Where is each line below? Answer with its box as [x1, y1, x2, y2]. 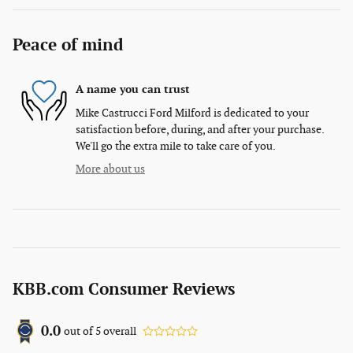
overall [101, 325, 136, 339]
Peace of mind [13, 35, 124, 55]
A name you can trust [76, 83, 190, 97]
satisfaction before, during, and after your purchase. [76, 122, 324, 136]
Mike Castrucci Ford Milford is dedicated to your [76, 106, 309, 120]
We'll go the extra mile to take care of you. [76, 139, 276, 153]
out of [64, 325, 95, 339]
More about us [76, 162, 145, 176]
